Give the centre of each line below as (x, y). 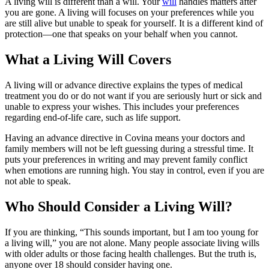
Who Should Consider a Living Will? (119, 206)
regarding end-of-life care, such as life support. (93, 117)
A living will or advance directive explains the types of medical (124, 85)
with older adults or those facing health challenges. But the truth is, (131, 253)
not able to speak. (38, 181)
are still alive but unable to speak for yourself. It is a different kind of (134, 23)
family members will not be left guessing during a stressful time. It (129, 148)
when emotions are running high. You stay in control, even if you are (134, 170)
